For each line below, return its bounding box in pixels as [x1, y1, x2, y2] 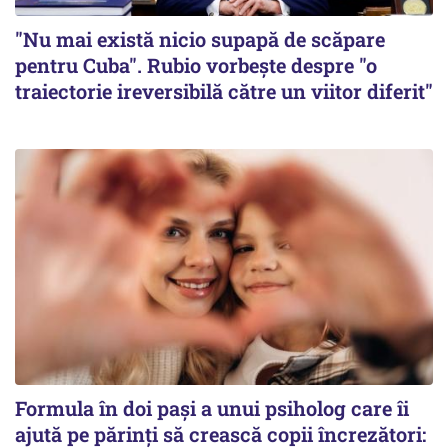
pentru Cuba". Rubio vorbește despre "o [15, 52, 377, 79]
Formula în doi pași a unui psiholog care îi [15, 394, 409, 421]
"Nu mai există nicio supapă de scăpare [15, 26, 385, 53]
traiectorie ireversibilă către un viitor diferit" [15, 78, 433, 105]
